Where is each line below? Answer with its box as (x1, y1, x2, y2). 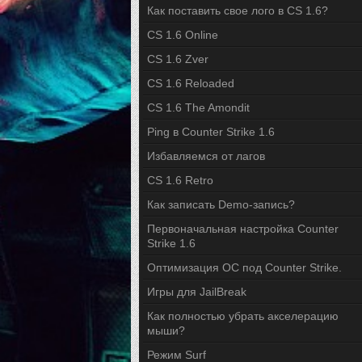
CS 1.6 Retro (147, 174, 213, 187)
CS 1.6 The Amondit (147, 101, 250, 114)
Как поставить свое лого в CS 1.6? (147, 4, 328, 17)
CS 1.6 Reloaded (147, 77, 234, 90)
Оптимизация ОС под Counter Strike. (147, 261, 342, 274)
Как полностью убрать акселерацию (147, 309, 339, 322)
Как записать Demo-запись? (147, 198, 295, 211)
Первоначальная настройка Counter (147, 222, 339, 235)
